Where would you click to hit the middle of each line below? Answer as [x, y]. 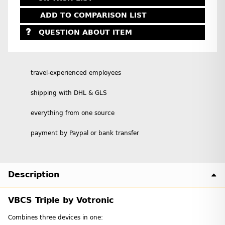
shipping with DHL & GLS [69, 93]
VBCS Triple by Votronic [61, 200]
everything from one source [73, 113]
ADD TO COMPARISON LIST [93, 15]
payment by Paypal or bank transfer [85, 133]
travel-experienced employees [76, 73]
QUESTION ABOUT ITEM [85, 33]
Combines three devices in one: [55, 217]
